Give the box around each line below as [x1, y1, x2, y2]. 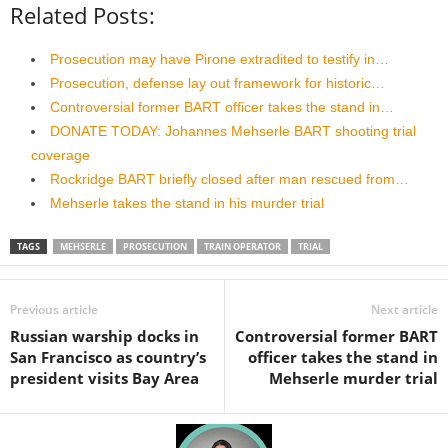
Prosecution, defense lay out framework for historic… [50, 74, 385, 91]
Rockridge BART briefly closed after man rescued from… [50, 170, 409, 187]
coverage [31, 146, 90, 163]
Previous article [10, 300, 98, 318]
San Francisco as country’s [10, 346, 206, 367]
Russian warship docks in [10, 325, 199, 346]
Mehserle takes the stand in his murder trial [50, 194, 324, 211]
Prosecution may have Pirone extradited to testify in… [50, 50, 389, 67]
